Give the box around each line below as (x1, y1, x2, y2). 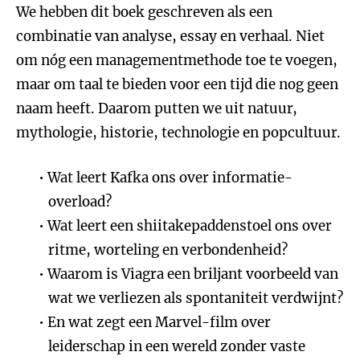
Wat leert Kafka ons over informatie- (47, 169, 293, 186)
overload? (48, 193, 112, 211)
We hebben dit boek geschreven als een (16, 3, 272, 21)
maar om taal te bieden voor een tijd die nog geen (16, 76, 338, 93)
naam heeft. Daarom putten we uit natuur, (16, 100, 297, 117)
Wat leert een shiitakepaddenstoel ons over (47, 217, 333, 235)
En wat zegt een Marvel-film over (47, 313, 272, 331)
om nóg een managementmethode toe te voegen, (16, 51, 337, 69)
